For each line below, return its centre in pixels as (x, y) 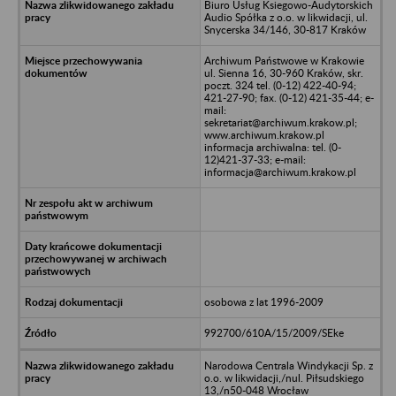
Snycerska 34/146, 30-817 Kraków (285, 29)
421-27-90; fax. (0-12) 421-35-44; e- (289, 97)
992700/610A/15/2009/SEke (274, 332)
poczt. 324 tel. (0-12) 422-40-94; (280, 85)
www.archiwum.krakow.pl (264, 134)
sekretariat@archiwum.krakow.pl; (280, 122)
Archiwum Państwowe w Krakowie (284, 60)
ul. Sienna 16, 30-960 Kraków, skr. (283, 72)
